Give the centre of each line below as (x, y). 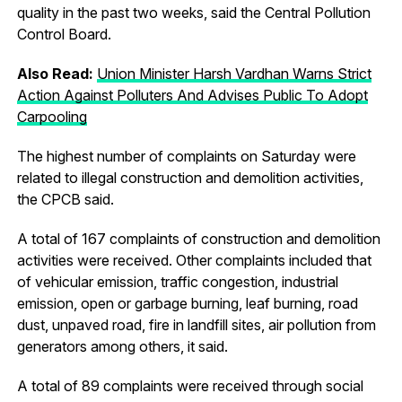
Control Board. (64, 34)
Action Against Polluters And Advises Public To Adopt (192, 95)
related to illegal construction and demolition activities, (190, 177)
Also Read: (57, 73)
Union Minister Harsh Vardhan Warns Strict (234, 73)
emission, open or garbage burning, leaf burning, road (187, 303)
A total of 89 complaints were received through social (190, 385)
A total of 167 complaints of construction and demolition (198, 238)
